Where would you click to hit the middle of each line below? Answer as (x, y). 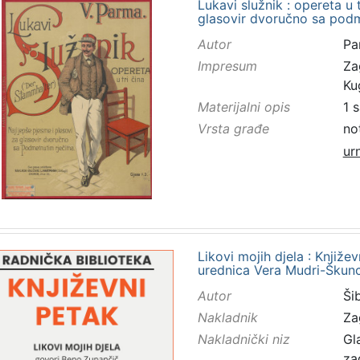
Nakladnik (227, 317)
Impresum (227, 65)
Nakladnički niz (243, 340)
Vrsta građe (233, 129)
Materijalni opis (243, 107)
